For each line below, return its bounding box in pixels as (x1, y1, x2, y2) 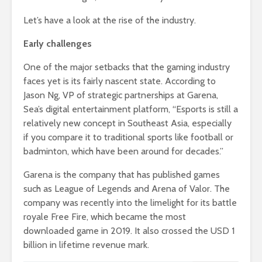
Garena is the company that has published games (23, 169, 220, 181)
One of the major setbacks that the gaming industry (23, 61, 230, 73)
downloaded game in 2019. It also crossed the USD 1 (23, 225, 235, 237)
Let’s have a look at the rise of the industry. (23, 15, 196, 26)
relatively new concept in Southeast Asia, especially (23, 118, 232, 129)
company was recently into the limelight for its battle (23, 197, 237, 209)
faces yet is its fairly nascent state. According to (23, 75, 216, 87)
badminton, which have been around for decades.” (23, 146, 223, 157)
